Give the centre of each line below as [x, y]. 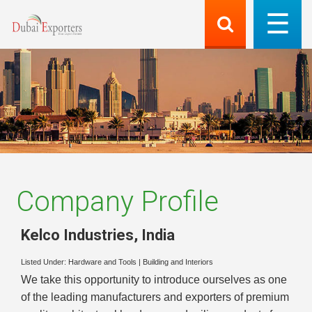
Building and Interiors [178, 262]
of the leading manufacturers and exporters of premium [155, 297]
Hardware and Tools [102, 262]
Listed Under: [45, 262]
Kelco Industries [77, 235]
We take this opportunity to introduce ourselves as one [154, 280]
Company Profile [117, 202]
